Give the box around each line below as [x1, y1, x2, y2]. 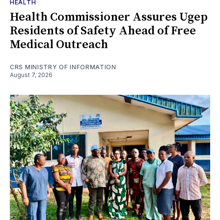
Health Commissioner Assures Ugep [10, 9, 208, 25]
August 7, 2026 [10, 71, 53, 79]
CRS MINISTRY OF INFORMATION [10, 63, 116, 71]
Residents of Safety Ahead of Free [10, 23, 196, 38]
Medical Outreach [10, 37, 108, 52]
